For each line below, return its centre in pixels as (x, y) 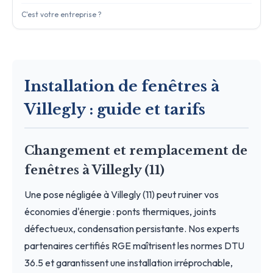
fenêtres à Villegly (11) (94, 170)
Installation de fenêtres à (122, 86)
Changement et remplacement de (136, 150)
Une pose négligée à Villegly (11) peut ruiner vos (122, 194)
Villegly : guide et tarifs (115, 109)
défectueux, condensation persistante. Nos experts (132, 228)
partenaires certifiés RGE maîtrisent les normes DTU (134, 245)
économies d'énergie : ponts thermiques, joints (120, 211)
